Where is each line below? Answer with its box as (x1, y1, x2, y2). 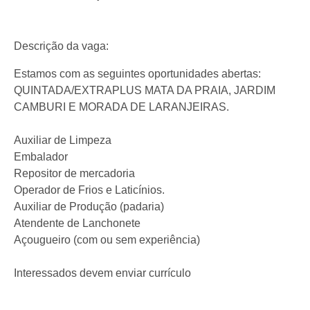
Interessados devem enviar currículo (14, 267, 191, 279)
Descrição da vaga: (14, 40, 109, 52)
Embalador (14, 151, 68, 163)
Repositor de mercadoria (14, 167, 135, 179)
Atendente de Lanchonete (14, 217, 140, 229)
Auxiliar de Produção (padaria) (14, 201, 164, 212)
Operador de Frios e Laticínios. (14, 184, 165, 196)
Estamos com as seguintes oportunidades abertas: (14, 68, 261, 80)
